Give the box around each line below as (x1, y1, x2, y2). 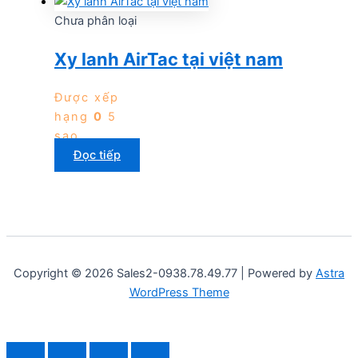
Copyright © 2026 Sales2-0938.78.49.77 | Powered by (14, 266, 316, 281)
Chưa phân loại (54, 13, 137, 28)
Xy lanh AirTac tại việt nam (54, 48, 283, 70)
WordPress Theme (129, 285, 229, 300)
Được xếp (54, 90, 119, 105)
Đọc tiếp (74, 148, 121, 163)
